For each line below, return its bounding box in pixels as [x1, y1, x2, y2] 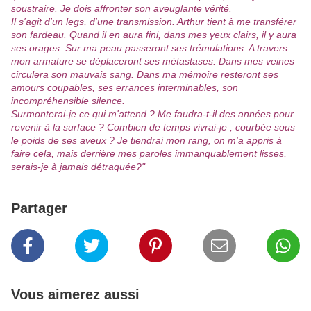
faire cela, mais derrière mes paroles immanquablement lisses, [11, 148, 287, 160]
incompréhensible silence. [11, 95, 125, 107]
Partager [11, 201, 67, 217]
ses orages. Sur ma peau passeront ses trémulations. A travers [11, 42, 287, 54]
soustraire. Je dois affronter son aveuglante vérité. [11, 3, 232, 15]
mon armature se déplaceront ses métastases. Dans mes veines [11, 56, 294, 67]
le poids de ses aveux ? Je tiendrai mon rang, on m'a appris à [11, 135, 282, 146]
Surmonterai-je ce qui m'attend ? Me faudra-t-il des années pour [11, 108, 294, 120]
